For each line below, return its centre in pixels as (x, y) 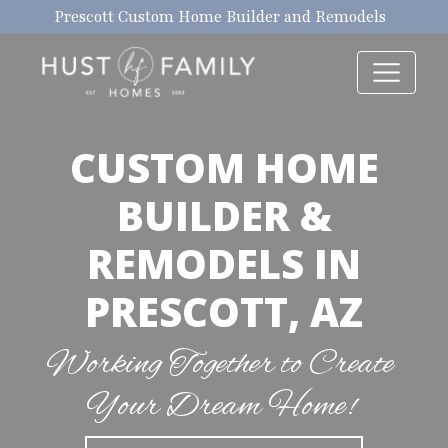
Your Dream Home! (220, 407)
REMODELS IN (224, 263)
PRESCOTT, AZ (224, 311)
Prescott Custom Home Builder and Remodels (220, 17)
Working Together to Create (220, 365)
